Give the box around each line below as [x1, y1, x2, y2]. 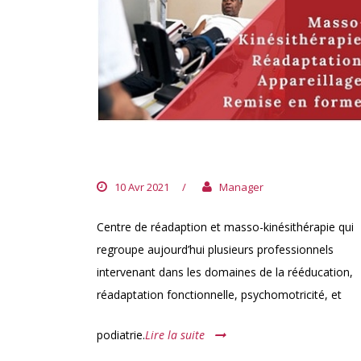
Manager [219, 179, 263, 194]
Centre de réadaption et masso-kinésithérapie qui [97, 218, 354, 234]
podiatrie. [97, 326, 145, 342]
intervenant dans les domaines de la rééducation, [97, 263, 353, 280]
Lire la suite [145, 326, 205, 342]
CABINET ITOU [97, 144, 222, 164]
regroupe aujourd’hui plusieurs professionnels [97, 241, 334, 257]
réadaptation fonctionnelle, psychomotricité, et [97, 286, 342, 302]
